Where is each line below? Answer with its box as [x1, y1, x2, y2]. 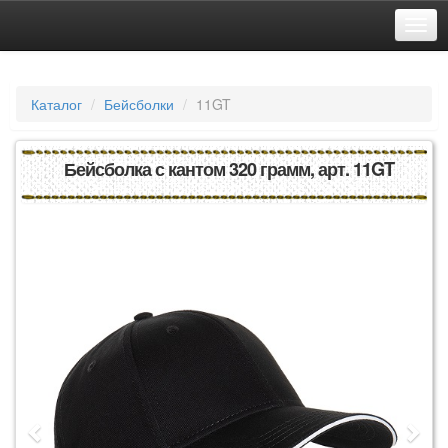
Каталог [31, 94, 82, 114]
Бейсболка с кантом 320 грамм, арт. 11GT [64, 156, 394, 182]
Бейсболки [104, 94, 174, 114]
